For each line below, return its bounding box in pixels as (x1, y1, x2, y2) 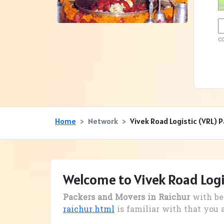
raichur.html (63, 204, 114, 216)
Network (88, 116, 118, 126)
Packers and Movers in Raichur (63, 192, 190, 204)
